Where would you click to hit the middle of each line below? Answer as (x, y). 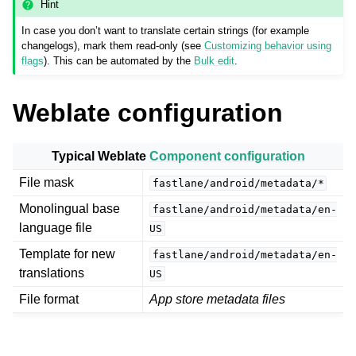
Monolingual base (70, 208)
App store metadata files (217, 299)
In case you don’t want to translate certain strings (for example (166, 30)
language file (56, 227)
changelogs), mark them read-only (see (113, 45)
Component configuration (227, 156)
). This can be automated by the (119, 60)
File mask (46, 182)
